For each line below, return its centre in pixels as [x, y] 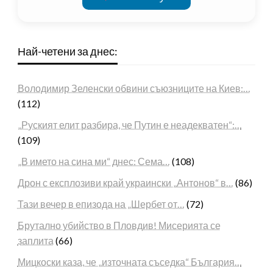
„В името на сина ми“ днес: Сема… [94, 161]
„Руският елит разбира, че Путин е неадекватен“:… [129, 124]
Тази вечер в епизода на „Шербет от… [101, 204]
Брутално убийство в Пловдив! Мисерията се [119, 225]
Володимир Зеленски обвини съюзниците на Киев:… [134, 88]
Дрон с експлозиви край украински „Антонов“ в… [125, 182]
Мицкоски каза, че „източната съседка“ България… [129, 261]
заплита [35, 240]
